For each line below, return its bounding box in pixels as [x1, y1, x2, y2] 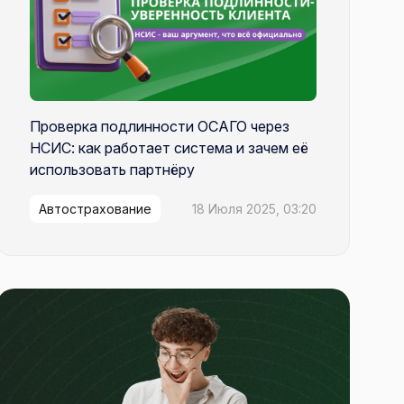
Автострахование [39, 201, 151, 217]
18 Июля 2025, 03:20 [192, 201, 317, 217]
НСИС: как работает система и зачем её [30, 139, 308, 158]
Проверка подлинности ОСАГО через [30, 117, 289, 136]
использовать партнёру [30, 161, 195, 179]
